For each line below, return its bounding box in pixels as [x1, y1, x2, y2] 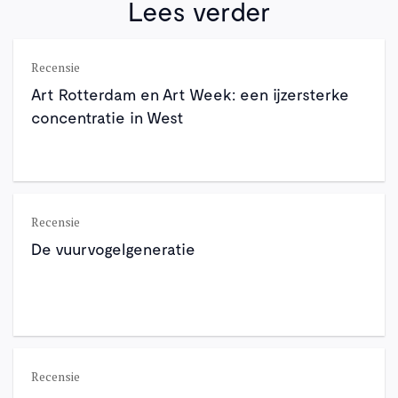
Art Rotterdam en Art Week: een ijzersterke [31, 84, 349, 104]
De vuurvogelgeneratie [31, 239, 195, 259]
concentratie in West [31, 107, 184, 127]
